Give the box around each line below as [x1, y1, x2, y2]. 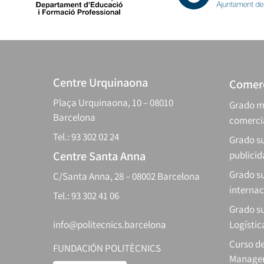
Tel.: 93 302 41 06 [53, 189, 119, 203]
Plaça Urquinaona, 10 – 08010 [53, 96, 173, 110]
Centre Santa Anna [53, 148, 146, 164]
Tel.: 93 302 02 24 [53, 130, 119, 144]
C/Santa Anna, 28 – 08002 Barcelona [53, 170, 200, 183]
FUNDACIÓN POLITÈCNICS [53, 242, 161, 255]
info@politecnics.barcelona [53, 218, 166, 232]
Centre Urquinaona [53, 74, 148, 91]
